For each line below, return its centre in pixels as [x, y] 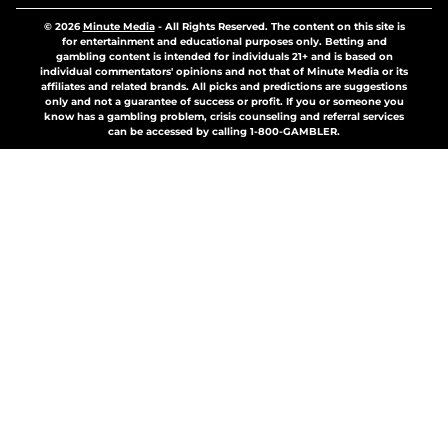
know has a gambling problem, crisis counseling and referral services [224, 117]
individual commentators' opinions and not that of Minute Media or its [224, 72]
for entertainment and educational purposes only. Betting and [224, 42]
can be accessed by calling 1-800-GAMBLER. [224, 132]
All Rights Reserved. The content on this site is [284, 27]
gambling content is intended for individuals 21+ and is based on [224, 57]
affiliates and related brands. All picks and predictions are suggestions [224, 87]
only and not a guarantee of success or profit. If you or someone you [224, 102]
